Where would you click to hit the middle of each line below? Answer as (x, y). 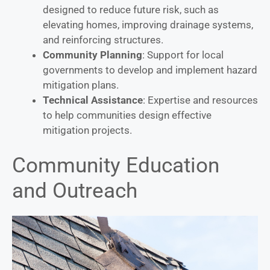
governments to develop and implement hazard (150, 70)
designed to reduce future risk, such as (131, 9)
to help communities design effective (127, 115)
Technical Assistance (93, 100)
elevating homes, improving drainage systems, (148, 24)
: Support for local (183, 55)
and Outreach (75, 191)
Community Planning (93, 55)
